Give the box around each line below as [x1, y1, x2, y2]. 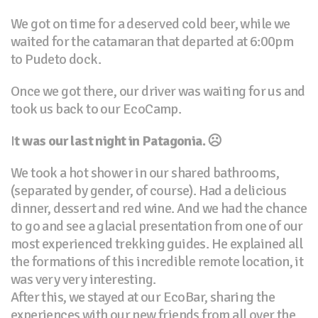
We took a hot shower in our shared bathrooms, [11, 163, 279, 182]
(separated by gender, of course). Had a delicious [11, 181, 287, 199]
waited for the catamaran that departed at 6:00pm [11, 32, 294, 50]
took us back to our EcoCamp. [11, 99, 182, 118]
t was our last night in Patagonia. [14, 131, 206, 150]
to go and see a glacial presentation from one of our [11, 216, 303, 235]
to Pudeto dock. [11, 50, 102, 68]
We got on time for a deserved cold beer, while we [11, 14, 290, 33]
